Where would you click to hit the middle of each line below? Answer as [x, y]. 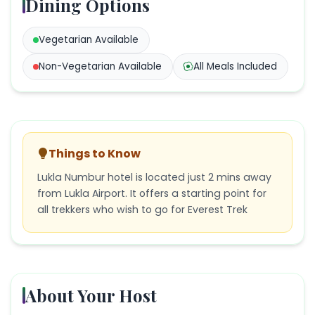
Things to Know [95, 153]
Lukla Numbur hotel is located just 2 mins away [154, 177]
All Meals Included [236, 66]
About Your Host [91, 295]
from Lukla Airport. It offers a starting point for [152, 193]
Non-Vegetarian [77, 66]
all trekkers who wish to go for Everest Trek [142, 209]
